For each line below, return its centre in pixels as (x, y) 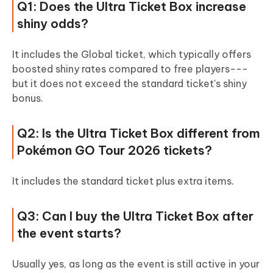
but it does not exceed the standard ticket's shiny (129, 84)
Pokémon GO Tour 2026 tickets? (115, 151)
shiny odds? (53, 24)
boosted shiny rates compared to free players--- (130, 69)
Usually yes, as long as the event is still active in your (136, 264)
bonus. (28, 98)
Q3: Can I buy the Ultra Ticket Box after (135, 216)
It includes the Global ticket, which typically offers (132, 55)
